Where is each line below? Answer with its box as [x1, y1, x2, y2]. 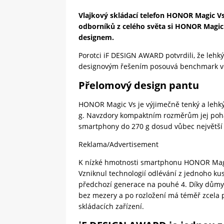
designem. [78, 32, 114, 42]
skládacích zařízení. [78, 201, 144, 211]
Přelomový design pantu [78, 78, 199, 92]
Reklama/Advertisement [78, 139, 158, 149]
